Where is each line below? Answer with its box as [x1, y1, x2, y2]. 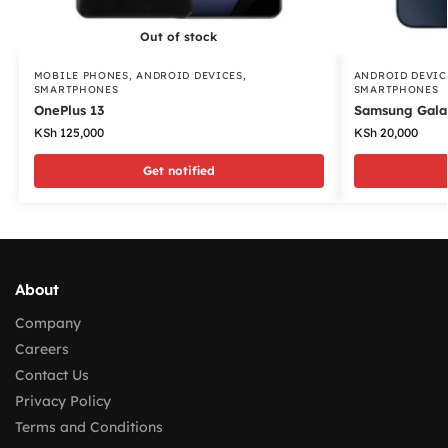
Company [15, 314, 81, 333]
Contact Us [15, 366, 89, 385]
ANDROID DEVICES [136, 68, 243, 82]
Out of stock [140, 28, 218, 44]
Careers [15, 340, 69, 359]
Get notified [142, 162, 215, 178]
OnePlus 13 [33, 101, 104, 118]
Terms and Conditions [15, 418, 163, 437]
